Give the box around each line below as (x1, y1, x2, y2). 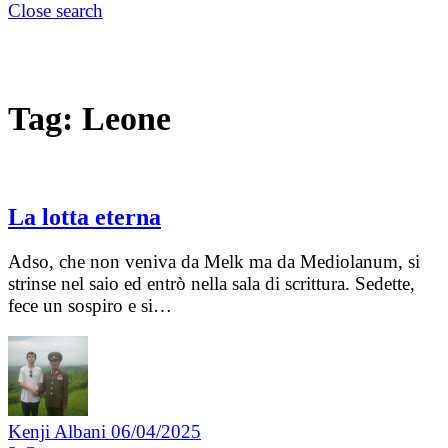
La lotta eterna (8, 204, 161, 231)
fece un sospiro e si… (8, 295, 172, 317)
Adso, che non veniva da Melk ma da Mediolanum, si (8, 251, 420, 273)
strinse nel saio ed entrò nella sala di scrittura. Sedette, (8, 273, 415, 295)
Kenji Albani (8, 421, 111, 443)
